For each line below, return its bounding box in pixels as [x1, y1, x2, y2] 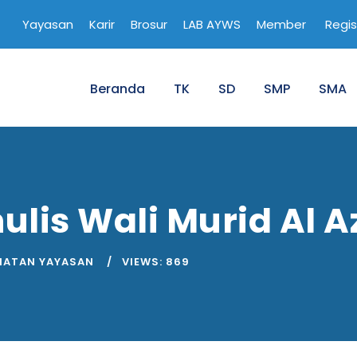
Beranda [90, 80, 145, 98]
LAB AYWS [183, 16, 241, 33]
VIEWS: [122, 254, 163, 269]
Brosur [131, 16, 167, 33]
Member [257, 16, 306, 33]
